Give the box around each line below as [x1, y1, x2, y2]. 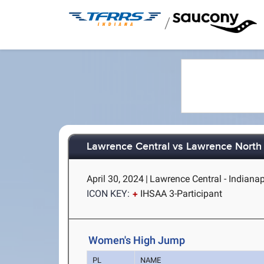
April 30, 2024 [87, 173, 144, 184]
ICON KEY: [87, 188, 130, 199]
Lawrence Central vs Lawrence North [87, 140, 262, 154]
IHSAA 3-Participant [140, 188, 223, 199]
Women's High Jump [88, 234, 186, 246]
